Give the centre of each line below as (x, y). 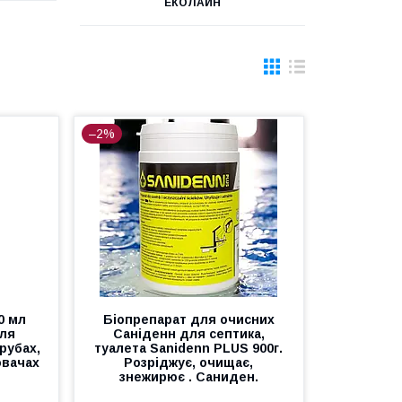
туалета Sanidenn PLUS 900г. (189, 348)
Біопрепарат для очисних (188, 319)
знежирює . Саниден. (188, 377)
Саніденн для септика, (188, 334)
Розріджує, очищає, (189, 363)
